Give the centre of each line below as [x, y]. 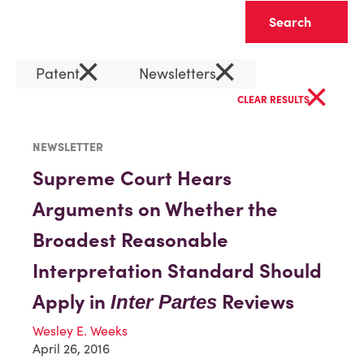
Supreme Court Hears [132, 178]
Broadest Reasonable [130, 240]
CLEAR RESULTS [275, 100]
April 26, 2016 [71, 349]
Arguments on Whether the [155, 209]
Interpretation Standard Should [177, 271]
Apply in [71, 302]
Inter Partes [164, 302]
